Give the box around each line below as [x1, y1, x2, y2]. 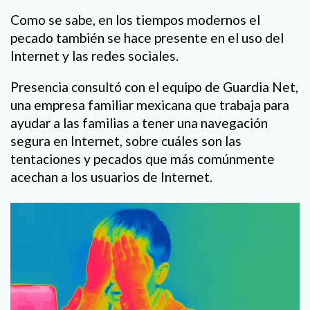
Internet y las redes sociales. [10, 47, 179, 64]
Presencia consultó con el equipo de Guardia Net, [10, 78, 298, 95]
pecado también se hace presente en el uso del [10, 29, 284, 46]
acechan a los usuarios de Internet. [10, 168, 212, 185]
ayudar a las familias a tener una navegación [10, 114, 268, 131]
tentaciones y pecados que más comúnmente [10, 150, 275, 167]
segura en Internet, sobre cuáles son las [10, 132, 241, 149]
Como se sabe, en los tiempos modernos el [10, 11, 260, 28]
